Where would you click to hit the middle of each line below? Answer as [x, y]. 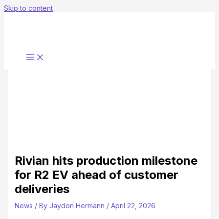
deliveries [42, 189]
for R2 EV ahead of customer [96, 175]
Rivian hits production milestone [106, 160]
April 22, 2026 [133, 205]
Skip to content [28, 8]
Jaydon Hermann [78, 205]
